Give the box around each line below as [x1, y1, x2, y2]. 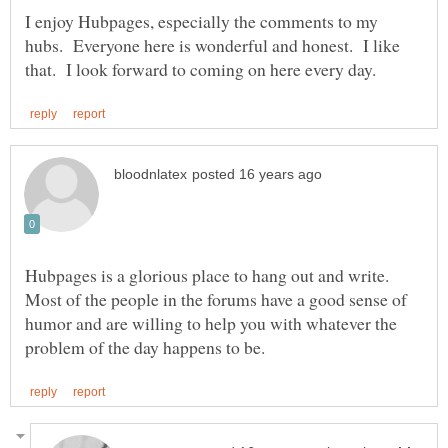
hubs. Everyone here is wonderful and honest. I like [25, 32, 400, 57]
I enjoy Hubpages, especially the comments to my [25, 8, 378, 33]
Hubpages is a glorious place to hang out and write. [25, 263, 395, 288]
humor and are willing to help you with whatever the [25, 311, 397, 336]
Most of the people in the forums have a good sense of [25, 287, 407, 312]
